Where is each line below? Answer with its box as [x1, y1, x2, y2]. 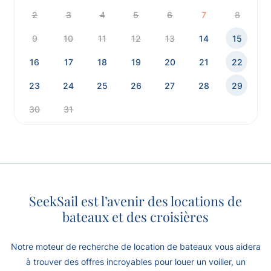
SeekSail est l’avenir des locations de [29, 192, 242, 209]
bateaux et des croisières [62, 207, 209, 225]
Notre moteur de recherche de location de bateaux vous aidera [10, 241, 261, 252]
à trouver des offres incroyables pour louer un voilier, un [25, 256, 246, 267]
